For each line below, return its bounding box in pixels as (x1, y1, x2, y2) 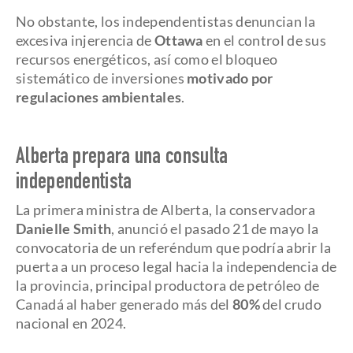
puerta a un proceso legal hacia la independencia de (16, 258, 337, 275)
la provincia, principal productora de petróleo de (16, 277, 320, 294)
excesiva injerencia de (16, 32, 154, 49)
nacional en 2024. (16, 314, 127, 332)
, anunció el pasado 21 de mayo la (111, 220, 319, 237)
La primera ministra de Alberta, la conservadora (16, 201, 316, 218)
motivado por (187, 69, 273, 87)
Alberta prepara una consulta (16, 147, 229, 169)
